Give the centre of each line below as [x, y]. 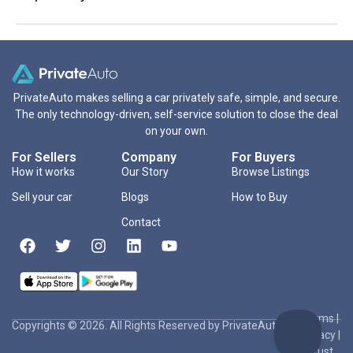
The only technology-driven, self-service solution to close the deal [176, 115]
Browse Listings [270, 171]
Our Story [145, 171]
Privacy [319, 334]
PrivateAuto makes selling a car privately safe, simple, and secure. [176, 98]
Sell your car [42, 197]
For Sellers [44, 157]
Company [149, 157]
